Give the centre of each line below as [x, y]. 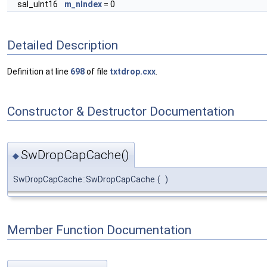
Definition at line [39, 72]
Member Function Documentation [99, 230]
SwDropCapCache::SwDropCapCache [84, 179]
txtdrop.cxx [133, 72]
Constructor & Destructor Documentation [121, 111]
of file [97, 72]
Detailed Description [63, 45]
